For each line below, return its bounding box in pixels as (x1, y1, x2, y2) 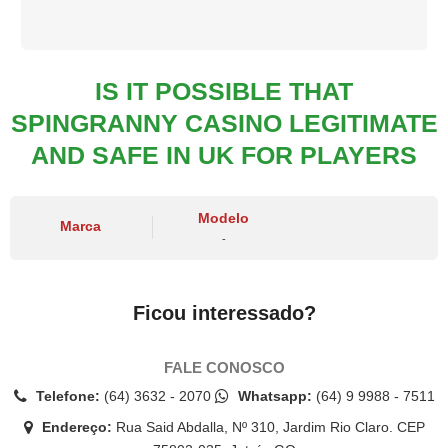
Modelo (198, 209, 250, 226)
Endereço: (37, 418, 112, 435)
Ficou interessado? (132, 301, 316, 324)
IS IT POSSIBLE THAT (95, 76, 353, 105)
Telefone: (31, 387, 100, 404)
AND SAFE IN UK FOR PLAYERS (31, 140, 417, 169)
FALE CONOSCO (163, 358, 285, 376)
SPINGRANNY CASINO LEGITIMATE (10, 108, 438, 137)
